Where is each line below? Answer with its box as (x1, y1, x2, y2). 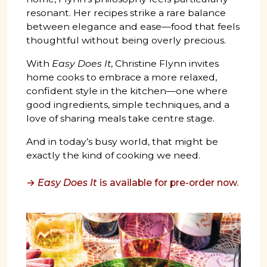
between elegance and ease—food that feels (26, 20, 240, 32)
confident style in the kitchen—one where (26, 85, 228, 97)
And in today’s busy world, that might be (26, 135, 218, 147)
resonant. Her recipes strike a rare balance (26, 7, 226, 18)
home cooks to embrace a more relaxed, (26, 71, 217, 83)
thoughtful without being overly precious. (26, 34, 226, 46)
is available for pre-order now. (97, 176, 238, 188)
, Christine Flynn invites (111, 57, 219, 69)
